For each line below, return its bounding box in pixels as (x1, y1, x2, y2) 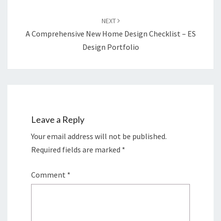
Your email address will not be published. (31, 131, 167, 142)
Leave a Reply (31, 114, 84, 125)
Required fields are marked (31, 145, 122, 155)
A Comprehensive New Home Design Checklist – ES (25, 29, 196, 38)
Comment (31, 170, 67, 180)
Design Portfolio (82, 42, 139, 52)
